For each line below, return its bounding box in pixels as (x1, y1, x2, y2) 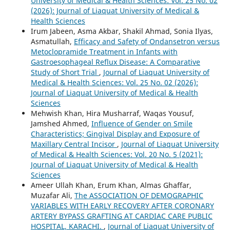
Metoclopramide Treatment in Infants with (30, 47, 178, 57)
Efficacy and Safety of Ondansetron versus (73, 36, 220, 47)
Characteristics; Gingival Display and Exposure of (30, 129, 200, 139)
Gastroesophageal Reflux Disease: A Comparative (30, 57, 200, 67)
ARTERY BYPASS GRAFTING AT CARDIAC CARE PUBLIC (30, 211, 213, 221)
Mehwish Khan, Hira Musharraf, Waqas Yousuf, (30, 108, 194, 119)
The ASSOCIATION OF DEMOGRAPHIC (74, 190, 203, 201)
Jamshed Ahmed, (30, 119, 91, 129)
